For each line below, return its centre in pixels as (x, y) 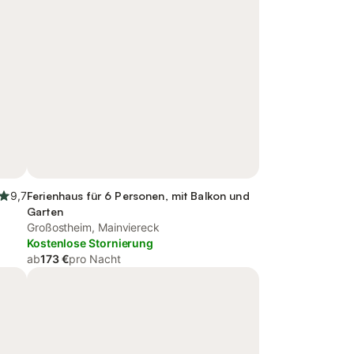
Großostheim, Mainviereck (93, 227)
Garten (45, 211)
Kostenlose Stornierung (90, 243)
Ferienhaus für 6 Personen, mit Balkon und (138, 196)
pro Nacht (95, 259)
